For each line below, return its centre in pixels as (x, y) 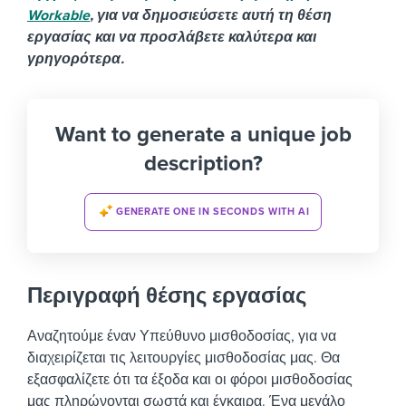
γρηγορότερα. (76, 59)
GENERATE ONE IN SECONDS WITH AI (213, 211)
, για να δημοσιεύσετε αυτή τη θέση (211, 16)
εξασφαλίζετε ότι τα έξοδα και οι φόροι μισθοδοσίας (190, 380)
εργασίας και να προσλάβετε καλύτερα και (172, 38)
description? (203, 164)
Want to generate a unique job (203, 135)
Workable (58, 16)
